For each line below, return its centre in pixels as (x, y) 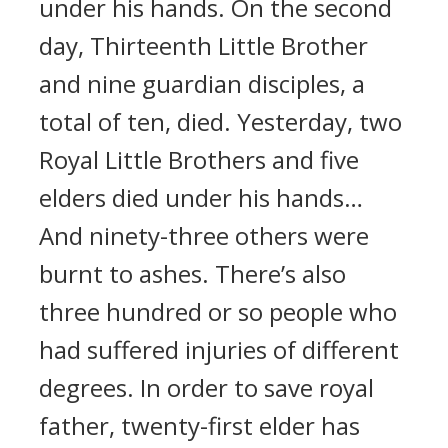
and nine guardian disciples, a (202, 83)
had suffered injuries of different (219, 349)
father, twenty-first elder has (199, 425)
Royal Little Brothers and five (199, 159)
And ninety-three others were (204, 235)
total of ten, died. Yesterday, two (220, 121)
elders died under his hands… (201, 197)
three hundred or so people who (218, 311)
